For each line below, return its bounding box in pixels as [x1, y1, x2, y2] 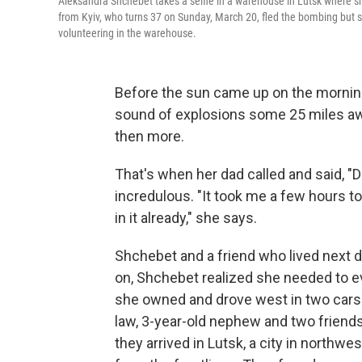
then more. [115, 128, 184, 145]
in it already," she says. [115, 209, 257, 226]
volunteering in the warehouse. [58, 27, 196, 40]
